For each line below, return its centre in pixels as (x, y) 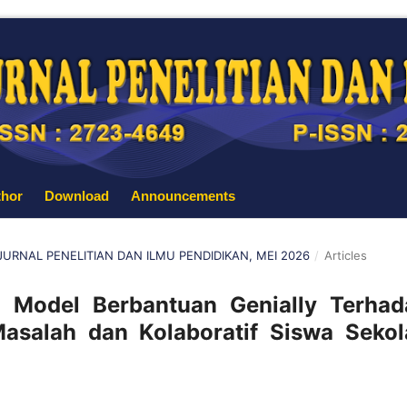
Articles (345, 255)
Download (77, 195)
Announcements (183, 195)
